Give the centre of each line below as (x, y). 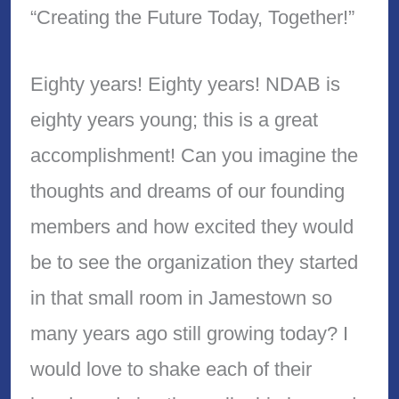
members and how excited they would (191, 226)
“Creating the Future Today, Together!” (192, 17)
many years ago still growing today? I (189, 333)
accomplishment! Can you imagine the (194, 155)
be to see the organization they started (194, 262)
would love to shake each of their (171, 369)
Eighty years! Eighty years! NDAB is (185, 84)
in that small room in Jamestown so (181, 297)
